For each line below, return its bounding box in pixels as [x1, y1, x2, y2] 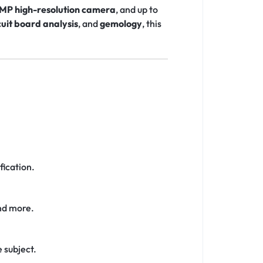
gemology [100, 18, 142, 30]
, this [142, 18, 161, 30]
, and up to [116, 4, 158, 16]
